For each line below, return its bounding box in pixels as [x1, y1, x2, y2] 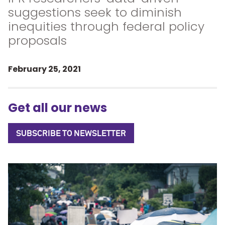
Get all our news [8, 99, 107, 116]
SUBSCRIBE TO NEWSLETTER [16, 129, 126, 138]
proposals [8, 32, 67, 49]
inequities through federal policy [8, 18, 204, 35]
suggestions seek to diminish [8, 4, 182, 21]
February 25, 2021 [8, 63, 81, 75]
